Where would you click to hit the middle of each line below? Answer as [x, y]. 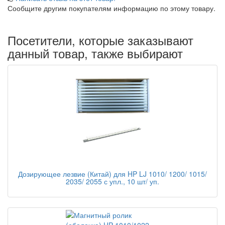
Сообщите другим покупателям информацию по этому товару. [111, 8]
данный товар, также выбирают [95, 53]
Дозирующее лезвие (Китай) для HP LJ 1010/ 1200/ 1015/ [113, 174]
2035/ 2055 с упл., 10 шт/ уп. [113, 181]
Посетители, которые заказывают [100, 40]
